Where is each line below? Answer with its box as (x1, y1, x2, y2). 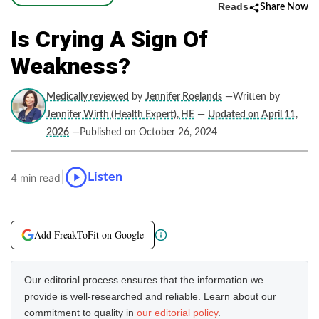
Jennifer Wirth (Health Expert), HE (46, 110, 194, 120)
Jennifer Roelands (145, 92, 222, 102)
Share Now (260, 2, 308, 12)
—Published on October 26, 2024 (72, 127, 217, 137)
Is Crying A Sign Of (11, 26, 208, 53)
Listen (88, 170, 122, 184)
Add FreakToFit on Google (34, 228, 144, 241)
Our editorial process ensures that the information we (24, 274, 263, 286)
